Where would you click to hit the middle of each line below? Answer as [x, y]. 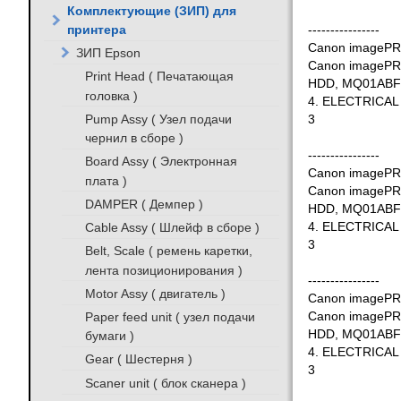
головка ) [111, 95]
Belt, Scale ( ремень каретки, [168, 251]
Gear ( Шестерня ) [138, 359]
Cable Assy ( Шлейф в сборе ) [172, 227]
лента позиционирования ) [163, 270]
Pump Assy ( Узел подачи [158, 119]
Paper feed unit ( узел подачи [170, 316]
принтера [96, 29]
